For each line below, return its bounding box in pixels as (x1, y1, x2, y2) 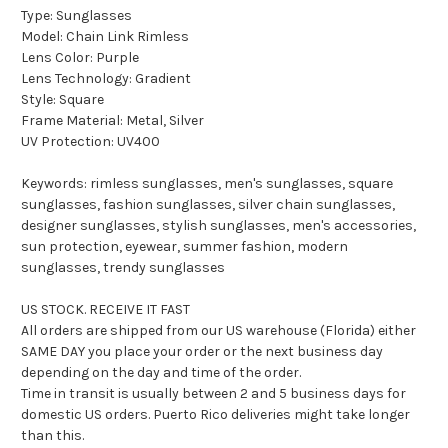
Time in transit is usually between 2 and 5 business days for (21, 385, 406, 403)
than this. (21, 427, 84, 445)
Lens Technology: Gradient (21, 70, 191, 88)
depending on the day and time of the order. (21, 364, 301, 382)
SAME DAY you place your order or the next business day (21, 343, 383, 361)
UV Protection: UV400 (21, 133, 160, 151)
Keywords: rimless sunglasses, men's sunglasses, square (21, 175, 393, 193)
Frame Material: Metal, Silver (21, 112, 204, 130)
